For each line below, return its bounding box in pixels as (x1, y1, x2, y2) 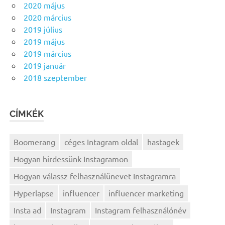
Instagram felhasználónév (95, 205, 187, 215)
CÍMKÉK (10, 108, 44, 119)
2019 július (24, 24, 62, 34)
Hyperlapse (14, 188, 54, 198)
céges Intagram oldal (64, 137, 139, 147)
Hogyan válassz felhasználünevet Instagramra (14, 171, 176, 181)
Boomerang (14, 137, 56, 147)
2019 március (24, 48, 71, 58)
